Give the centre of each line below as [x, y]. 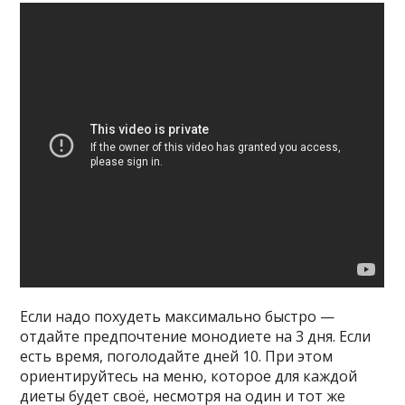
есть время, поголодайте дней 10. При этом [177, 356]
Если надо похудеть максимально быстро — [178, 316]
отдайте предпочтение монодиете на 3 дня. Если [196, 336]
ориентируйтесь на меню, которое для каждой [189, 376]
